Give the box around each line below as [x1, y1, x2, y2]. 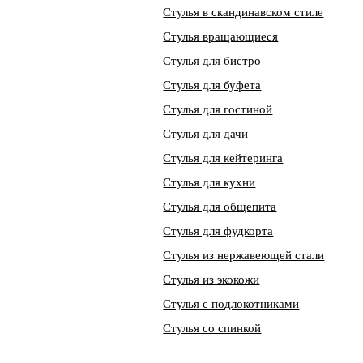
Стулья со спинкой [163, 322, 262, 335]
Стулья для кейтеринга [163, 152, 284, 164]
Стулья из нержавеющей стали [163, 249, 325, 262]
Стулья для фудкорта [163, 224, 274, 237]
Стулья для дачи [163, 127, 249, 140]
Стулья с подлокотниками [163, 297, 300, 310]
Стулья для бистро [163, 54, 262, 67]
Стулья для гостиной [163, 103, 273, 116]
